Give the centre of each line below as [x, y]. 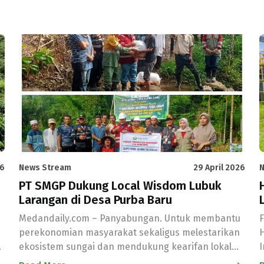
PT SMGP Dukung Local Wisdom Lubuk [120, 186]
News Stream [45, 168]
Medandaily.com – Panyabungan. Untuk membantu [130, 218]
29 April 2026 [219, 168]
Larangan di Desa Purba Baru [95, 200]
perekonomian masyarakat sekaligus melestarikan [129, 232]
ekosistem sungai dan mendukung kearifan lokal [125, 247]
